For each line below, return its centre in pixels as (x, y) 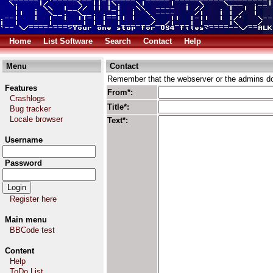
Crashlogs (27, 98)
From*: (120, 92)
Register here (33, 199)
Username (24, 140)
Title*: (118, 107)
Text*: (118, 120)
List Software (68, 41)
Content (19, 251)
